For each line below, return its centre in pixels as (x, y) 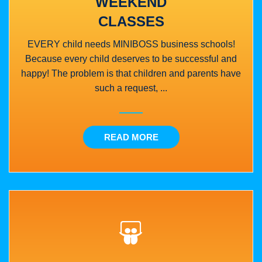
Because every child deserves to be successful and (131, 58)
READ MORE (131, 137)
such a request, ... (131, 88)
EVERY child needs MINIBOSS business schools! (131, 44)
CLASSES (131, 21)
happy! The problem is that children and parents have (131, 73)
